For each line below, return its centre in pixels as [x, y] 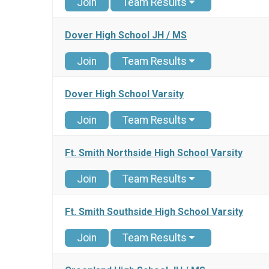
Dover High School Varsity [124, 94]
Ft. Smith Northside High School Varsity [154, 153]
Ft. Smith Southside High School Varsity [154, 212]
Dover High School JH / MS [126, 35]
